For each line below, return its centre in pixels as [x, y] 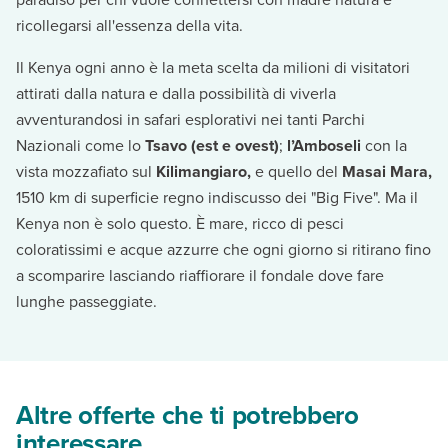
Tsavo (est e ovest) [210, 145]
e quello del [298, 171]
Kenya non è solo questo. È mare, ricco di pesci [180, 223]
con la [384, 145]
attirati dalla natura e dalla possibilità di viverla [176, 93]
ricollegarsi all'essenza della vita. [129, 25]
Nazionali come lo [78, 145]
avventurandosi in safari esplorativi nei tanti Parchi [190, 119]
